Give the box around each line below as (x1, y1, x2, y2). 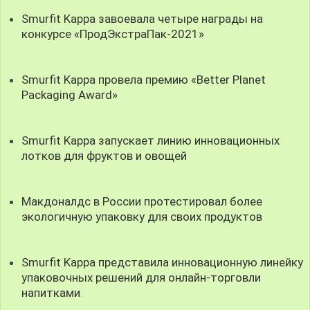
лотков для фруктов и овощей (21, 148, 188, 163)
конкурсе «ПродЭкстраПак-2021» (21, 26, 205, 41)
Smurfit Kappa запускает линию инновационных (21, 133, 280, 147)
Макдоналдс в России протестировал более (21, 194, 263, 209)
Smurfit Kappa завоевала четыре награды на (21, 11, 264, 26)
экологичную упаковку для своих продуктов (21, 210, 263, 224)
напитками (21, 286, 81, 300)
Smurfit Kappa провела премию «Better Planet (21, 72, 266, 86)
